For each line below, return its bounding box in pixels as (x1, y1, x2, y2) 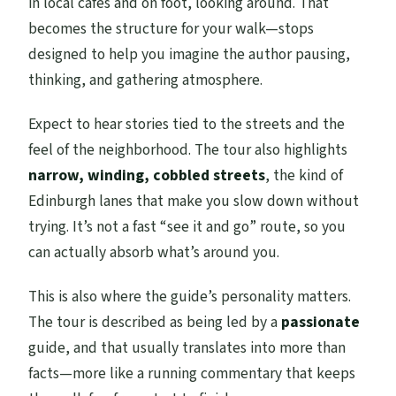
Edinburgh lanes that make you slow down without (28, 189, 360, 212)
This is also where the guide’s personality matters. (28, 285, 352, 308)
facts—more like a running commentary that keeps (28, 362, 356, 385)
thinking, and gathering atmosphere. (28, 68, 263, 91)
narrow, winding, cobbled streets (28, 164, 266, 187)
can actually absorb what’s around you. (28, 240, 280, 263)
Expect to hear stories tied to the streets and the (28, 112, 346, 135)
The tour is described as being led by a (28, 310, 282, 333)
